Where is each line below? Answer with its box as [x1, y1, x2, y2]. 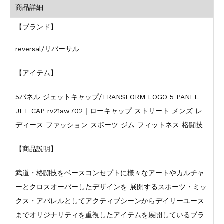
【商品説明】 [15, 144, 57, 153]
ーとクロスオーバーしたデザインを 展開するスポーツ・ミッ [15, 182, 207, 191]
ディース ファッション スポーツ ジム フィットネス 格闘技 [15, 121, 203, 129]
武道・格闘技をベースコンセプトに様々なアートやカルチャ [15, 168, 204, 177]
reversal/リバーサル [15, 45, 79, 53]
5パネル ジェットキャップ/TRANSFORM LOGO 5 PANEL [15, 93, 199, 101]
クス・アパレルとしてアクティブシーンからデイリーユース [15, 196, 204, 205]
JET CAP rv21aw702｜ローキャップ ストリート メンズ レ [15, 107, 202, 115]
